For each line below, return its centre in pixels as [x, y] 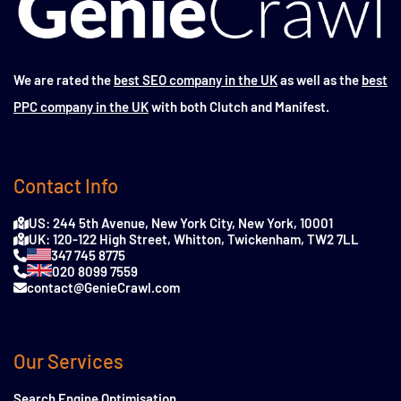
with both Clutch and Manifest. [239, 107]
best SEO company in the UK [196, 80]
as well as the [320, 80]
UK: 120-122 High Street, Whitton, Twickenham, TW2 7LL [194, 239]
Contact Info [66, 186]
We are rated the [64, 80]
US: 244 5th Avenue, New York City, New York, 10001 [181, 223]
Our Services [68, 361]
